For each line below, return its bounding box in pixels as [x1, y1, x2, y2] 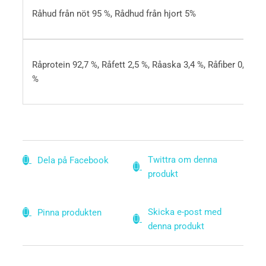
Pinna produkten [37, 207, 102, 218]
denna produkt [148, 220, 204, 232]
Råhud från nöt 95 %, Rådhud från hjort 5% [31, 8, 196, 19]
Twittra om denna [148, 154, 217, 165]
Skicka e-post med [148, 206, 221, 217]
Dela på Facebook [37, 154, 109, 166]
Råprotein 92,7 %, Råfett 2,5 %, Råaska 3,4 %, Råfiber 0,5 [31, 59, 249, 70]
